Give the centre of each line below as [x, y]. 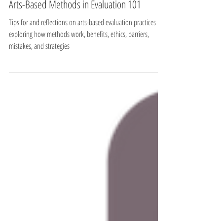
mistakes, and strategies [39, 68]
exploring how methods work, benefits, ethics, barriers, [79, 56]
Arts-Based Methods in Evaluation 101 [75, 26]
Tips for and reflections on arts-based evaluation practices [82, 44]
